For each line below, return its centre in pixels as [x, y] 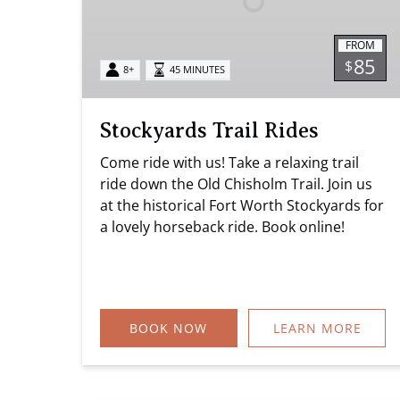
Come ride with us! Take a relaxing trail [229, 162]
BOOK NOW [169, 328]
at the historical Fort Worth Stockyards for [242, 205]
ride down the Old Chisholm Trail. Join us [236, 183]
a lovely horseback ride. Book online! [222, 226]
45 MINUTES [197, 70]
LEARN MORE [317, 328]
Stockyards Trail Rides [209, 130]
